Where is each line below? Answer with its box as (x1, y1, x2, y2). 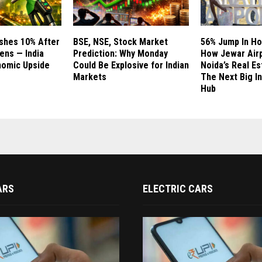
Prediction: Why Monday (73, 48, 168, 60)
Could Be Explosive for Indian (73, 60, 189, 71)
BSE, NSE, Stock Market (73, 36, 168, 48)
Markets (73, 71, 106, 83)
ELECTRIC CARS (143, 182, 213, 195)
